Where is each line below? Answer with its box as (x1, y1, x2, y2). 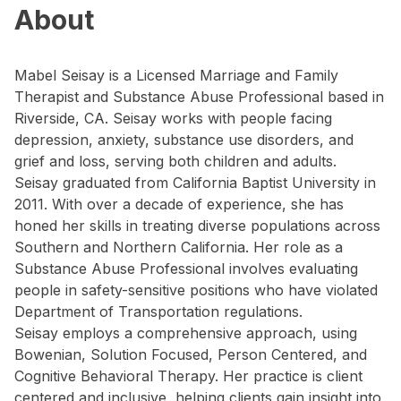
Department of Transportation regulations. (14, 303, 303, 320)
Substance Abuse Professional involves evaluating (14, 260, 358, 277)
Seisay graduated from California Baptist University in (14, 174, 376, 192)
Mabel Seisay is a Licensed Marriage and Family (14, 66, 338, 84)
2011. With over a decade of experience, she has (14, 195, 344, 213)
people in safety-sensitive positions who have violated (14, 281, 378, 299)
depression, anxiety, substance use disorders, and (14, 131, 354, 149)
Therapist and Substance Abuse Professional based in (14, 88, 384, 106)
